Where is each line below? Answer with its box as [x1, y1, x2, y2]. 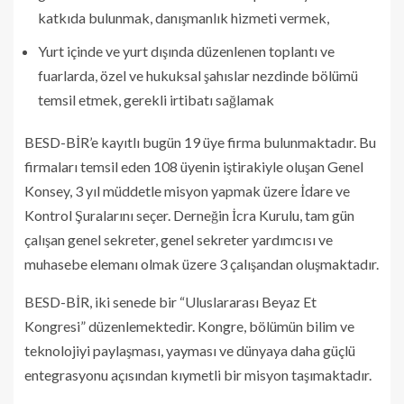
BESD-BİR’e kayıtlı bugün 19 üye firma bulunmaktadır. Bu [24, 133, 376, 151]
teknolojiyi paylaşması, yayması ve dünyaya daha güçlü [24, 341, 355, 359]
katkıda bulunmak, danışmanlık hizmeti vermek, [38, 8, 329, 26]
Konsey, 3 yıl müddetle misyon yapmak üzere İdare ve [24, 181, 350, 199]
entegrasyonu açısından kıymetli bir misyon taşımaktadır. [24, 365, 372, 383]
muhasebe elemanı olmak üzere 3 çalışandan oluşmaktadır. [24, 254, 379, 272]
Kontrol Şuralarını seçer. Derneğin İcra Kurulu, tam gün [24, 206, 354, 224]
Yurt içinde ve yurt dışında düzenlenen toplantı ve [38, 41, 335, 60]
